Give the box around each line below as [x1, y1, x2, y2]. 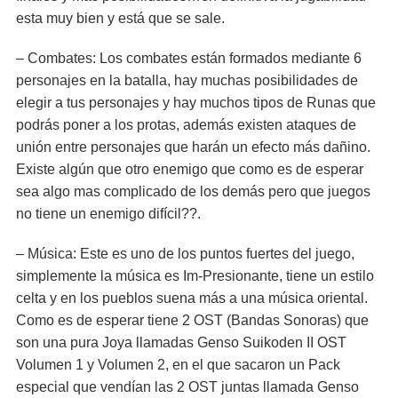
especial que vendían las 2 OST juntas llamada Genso [16, 379, 359, 394]
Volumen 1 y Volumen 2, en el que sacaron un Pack [16, 357, 340, 372]
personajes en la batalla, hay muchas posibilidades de [16, 73, 358, 88]
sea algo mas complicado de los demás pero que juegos [16, 184, 370, 199]
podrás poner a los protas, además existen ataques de [16, 117, 356, 132]
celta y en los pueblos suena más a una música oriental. [16, 291, 368, 306]
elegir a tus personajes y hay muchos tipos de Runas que [16, 95, 376, 110]
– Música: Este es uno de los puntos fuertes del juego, [16, 246, 354, 261]
